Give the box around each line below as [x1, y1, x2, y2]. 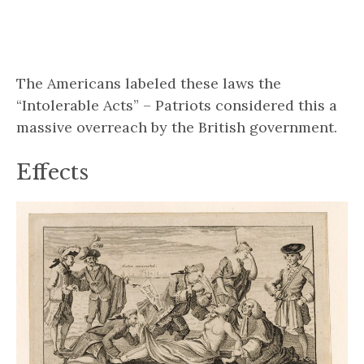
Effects [16, 159, 89, 185]
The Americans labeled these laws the [16, 74, 281, 93]
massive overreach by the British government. [16, 118, 337, 136]
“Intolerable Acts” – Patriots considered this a [16, 96, 337, 115]
